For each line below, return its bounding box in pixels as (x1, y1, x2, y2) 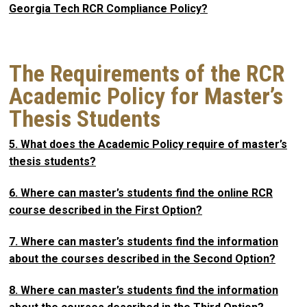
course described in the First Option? (9, 204, 202, 217)
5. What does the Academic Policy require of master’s (9, 138, 287, 151)
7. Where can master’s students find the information (9, 234, 278, 248)
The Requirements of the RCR (9, 60, 284, 88)
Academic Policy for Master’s (9, 83, 283, 110)
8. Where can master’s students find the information (9, 283, 278, 297)
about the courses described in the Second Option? (9, 251, 275, 265)
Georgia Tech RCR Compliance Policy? (9, 1, 208, 15)
